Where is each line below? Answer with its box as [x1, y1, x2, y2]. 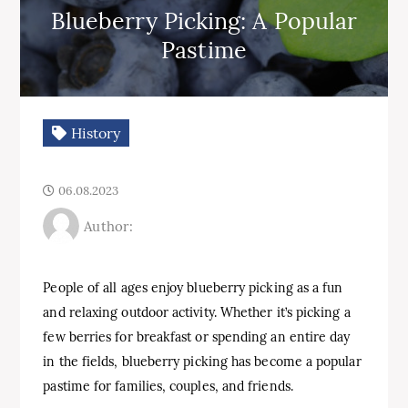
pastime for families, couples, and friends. [43, 378, 293, 394]
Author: [84, 217, 133, 235]
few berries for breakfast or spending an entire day [43, 329, 351, 345]
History [66, 124, 121, 142]
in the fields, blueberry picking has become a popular [43, 353, 362, 370]
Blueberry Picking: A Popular [50, 6, 358, 36]
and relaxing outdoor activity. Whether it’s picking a [43, 304, 351, 321]
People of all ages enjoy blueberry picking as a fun [43, 280, 343, 296]
